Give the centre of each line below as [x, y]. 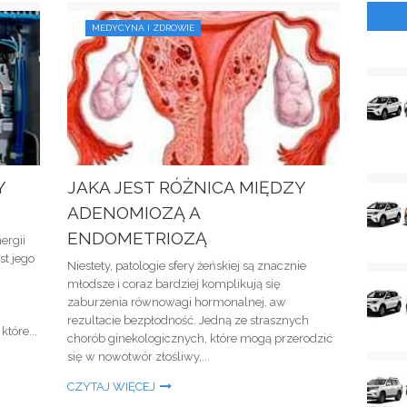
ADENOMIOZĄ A [134, 213]
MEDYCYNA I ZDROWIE [143, 28]
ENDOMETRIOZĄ [137, 238]
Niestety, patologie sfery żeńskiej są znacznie [187, 266]
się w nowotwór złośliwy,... [139, 357]
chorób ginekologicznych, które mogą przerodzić [200, 338]
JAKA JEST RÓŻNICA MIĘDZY [186, 187]
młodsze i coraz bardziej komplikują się [174, 284]
